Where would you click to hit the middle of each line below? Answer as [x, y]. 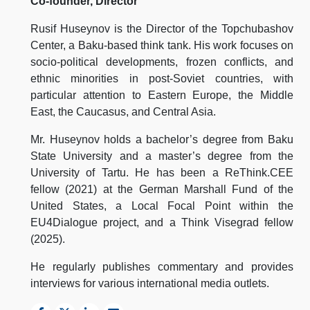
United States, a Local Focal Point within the [162, 206]
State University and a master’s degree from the [162, 156]
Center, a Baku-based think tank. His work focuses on [162, 45]
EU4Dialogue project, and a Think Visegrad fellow [162, 222]
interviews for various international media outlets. [150, 283]
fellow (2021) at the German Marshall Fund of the [162, 189]
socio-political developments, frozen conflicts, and [162, 62]
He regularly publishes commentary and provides [162, 266]
